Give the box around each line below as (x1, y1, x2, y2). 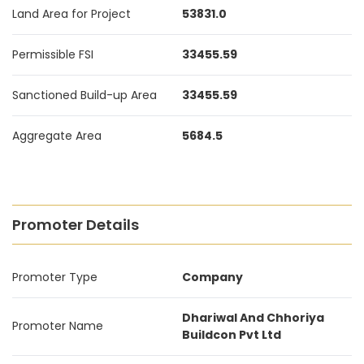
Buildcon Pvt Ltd (182, 327, 281, 343)
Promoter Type (12, 269, 97, 285)
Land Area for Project (12, 6, 131, 22)
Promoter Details (12, 214, 139, 235)
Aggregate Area (12, 128, 102, 144)
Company (182, 269, 243, 285)
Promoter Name (12, 318, 103, 334)
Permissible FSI (12, 46, 93, 63)
